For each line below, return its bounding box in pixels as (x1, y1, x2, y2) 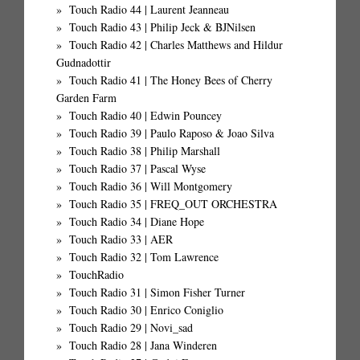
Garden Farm (56, 90, 117, 106)
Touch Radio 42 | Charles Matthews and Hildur (69, 37, 283, 53)
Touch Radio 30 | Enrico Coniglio (69, 302, 223, 318)
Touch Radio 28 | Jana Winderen (69, 337, 217, 354)
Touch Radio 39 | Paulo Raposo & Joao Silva (69, 125, 274, 141)
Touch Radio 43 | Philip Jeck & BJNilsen (69, 19, 256, 35)
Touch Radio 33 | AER (69, 231, 173, 247)
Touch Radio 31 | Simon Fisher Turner (69, 284, 245, 301)
